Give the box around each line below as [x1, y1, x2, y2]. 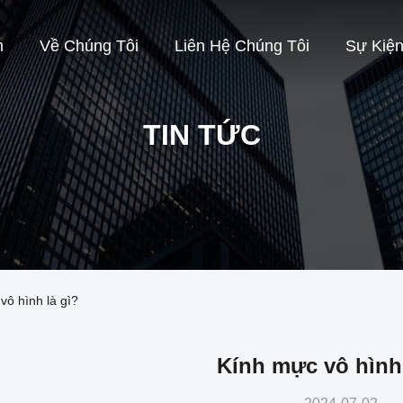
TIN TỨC [142, 119, 261, 151]
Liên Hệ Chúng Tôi [175, 37, 309, 56]
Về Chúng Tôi [40, 37, 139, 56]
